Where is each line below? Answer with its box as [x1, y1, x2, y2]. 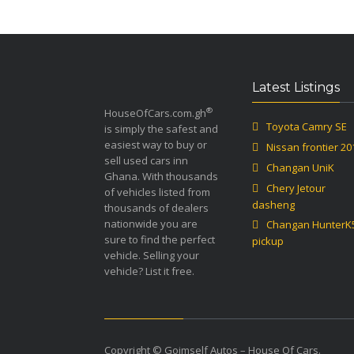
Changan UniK [266, 160, 335, 175]
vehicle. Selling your [104, 248, 199, 262]
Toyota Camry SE [266, 119, 348, 134]
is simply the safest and [104, 122, 218, 136]
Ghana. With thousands [104, 169, 218, 183]
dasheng [252, 198, 296, 212]
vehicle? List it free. [104, 264, 194, 278]
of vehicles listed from [104, 185, 210, 199]
